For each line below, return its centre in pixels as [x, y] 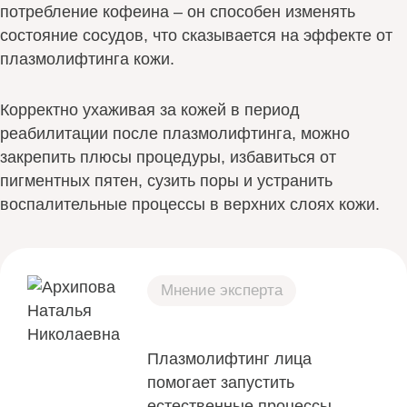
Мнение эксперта [222, 290]
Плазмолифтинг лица [230, 359]
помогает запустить [221, 383]
